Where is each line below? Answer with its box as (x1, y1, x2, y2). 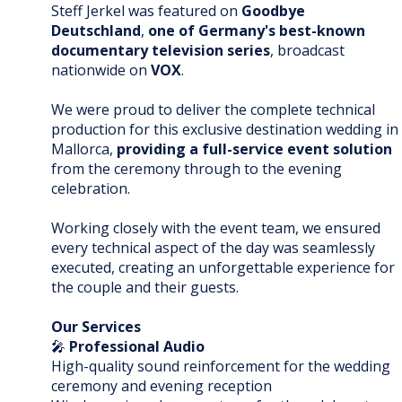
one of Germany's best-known (148, 21, 365, 41)
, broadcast (270, 40, 345, 61)
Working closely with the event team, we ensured (51, 218, 380, 239)
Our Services (51, 317, 141, 337)
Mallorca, (51, 139, 117, 160)
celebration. (51, 179, 130, 199)
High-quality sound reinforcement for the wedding (51, 356, 390, 377)
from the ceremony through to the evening (51, 159, 342, 179)
